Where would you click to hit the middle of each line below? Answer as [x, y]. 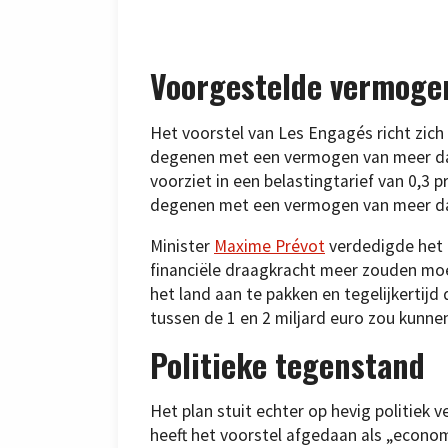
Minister [182, 246]
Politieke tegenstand [287, 364]
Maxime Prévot [269, 246]
